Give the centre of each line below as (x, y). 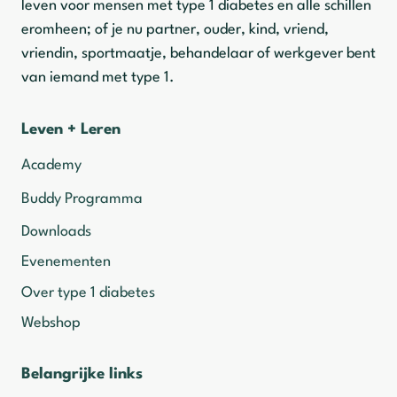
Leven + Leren (71, 130)
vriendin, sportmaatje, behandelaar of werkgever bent (198, 53)
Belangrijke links (82, 374)
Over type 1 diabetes (88, 292)
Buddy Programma (82, 199)
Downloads (56, 231)
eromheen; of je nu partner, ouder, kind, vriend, (175, 29)
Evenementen (66, 262)
